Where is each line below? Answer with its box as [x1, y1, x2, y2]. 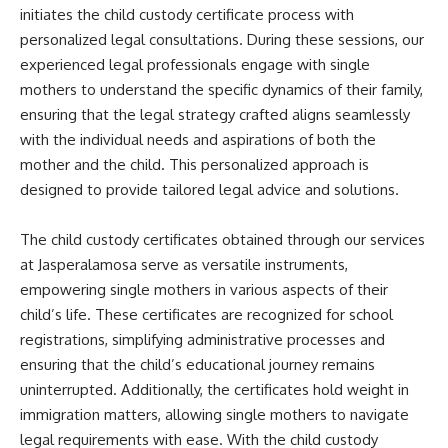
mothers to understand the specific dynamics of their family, [20, 80, 423, 100]
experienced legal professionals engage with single [20, 55, 370, 75]
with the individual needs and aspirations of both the [20, 130, 376, 150]
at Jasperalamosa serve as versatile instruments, [20, 255, 348, 275]
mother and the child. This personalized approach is [20, 155, 369, 175]
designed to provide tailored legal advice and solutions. [20, 180, 399, 200]
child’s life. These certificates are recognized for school [20, 305, 393, 325]
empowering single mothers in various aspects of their [20, 280, 388, 300]
